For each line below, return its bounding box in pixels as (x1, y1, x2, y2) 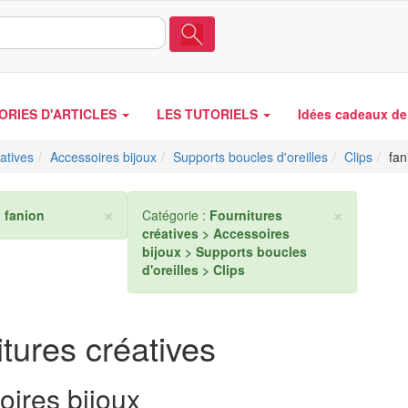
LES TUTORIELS (157, 105, 261, 123)
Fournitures (209, 206, 282, 224)
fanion (5, 206, 45, 224)
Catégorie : (142, 206, 209, 224)
